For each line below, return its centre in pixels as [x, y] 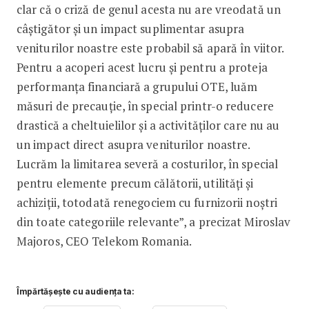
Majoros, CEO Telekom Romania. [104, 241]
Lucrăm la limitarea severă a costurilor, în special [147, 163]
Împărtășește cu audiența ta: [75, 291]
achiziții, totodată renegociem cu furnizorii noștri [147, 202]
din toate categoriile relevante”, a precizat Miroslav [153, 221]
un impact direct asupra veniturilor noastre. [133, 144]
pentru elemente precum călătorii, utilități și [135, 183]
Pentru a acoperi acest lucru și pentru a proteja [142, 67]
